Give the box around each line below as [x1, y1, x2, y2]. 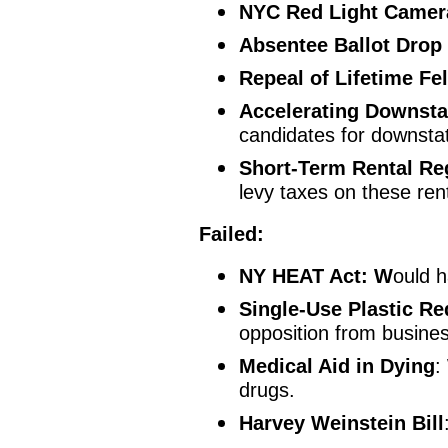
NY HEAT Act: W [239, 265, 394, 288]
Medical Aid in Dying [239, 355, 436, 378]
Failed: [199, 223, 265, 246]
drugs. [239, 379, 296, 402]
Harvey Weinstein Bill [239, 412, 445, 435]
